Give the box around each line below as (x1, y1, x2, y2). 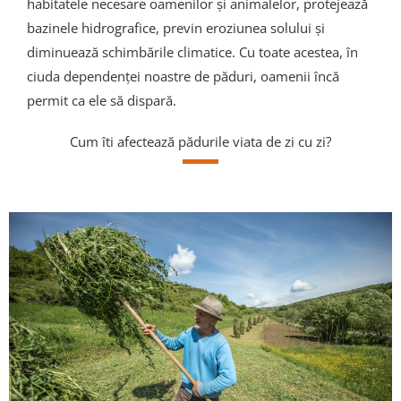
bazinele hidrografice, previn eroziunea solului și (27, 18, 325, 37)
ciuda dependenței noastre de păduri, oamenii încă (27, 66, 339, 85)
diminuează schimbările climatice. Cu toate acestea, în (27, 42, 358, 61)
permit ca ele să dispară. (27, 90, 176, 109)
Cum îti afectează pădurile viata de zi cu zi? (70, 132, 331, 151)
